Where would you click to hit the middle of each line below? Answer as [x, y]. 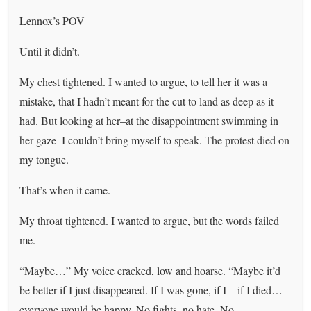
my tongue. [44, 159]
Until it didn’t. [50, 51]
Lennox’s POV [52, 20]
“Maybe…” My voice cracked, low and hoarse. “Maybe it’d [150, 270]
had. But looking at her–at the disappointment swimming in [149, 120]
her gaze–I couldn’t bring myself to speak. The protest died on [155, 140]
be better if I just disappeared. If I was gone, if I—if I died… [151, 289]
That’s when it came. [65, 190]
